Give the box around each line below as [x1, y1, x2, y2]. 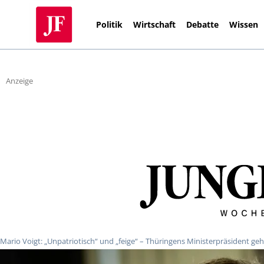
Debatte [186, 18, 219, 30]
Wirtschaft [133, 18, 176, 30]
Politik [96, 18, 123, 30]
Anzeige [6, 75, 33, 87]
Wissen [229, 18, 259, 30]
